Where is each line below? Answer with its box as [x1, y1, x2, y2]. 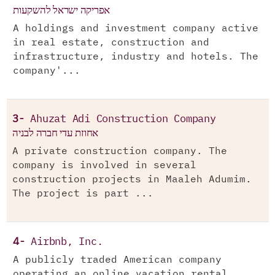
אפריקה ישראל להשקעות [13, 2, 110, 18]
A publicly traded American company [13, 255, 222, 265]
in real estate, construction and [13, 38, 209, 47]
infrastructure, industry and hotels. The [13, 52, 258, 61]
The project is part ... [12, 189, 153, 198]
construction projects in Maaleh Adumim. [12, 175, 252, 184]
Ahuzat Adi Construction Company [30, 114, 216, 125]
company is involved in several [12, 161, 196, 170]
